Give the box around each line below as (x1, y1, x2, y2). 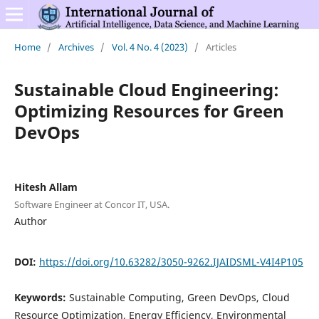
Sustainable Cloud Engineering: (14, 77, 279, 101)
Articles (205, 40, 236, 53)
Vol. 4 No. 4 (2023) (111, 40, 188, 53)
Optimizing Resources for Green (14, 98, 284, 122)
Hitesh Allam (14, 179, 78, 194)
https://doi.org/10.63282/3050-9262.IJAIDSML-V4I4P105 (38, 254, 303, 268)
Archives (58, 40, 94, 53)
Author (14, 214, 47, 228)
